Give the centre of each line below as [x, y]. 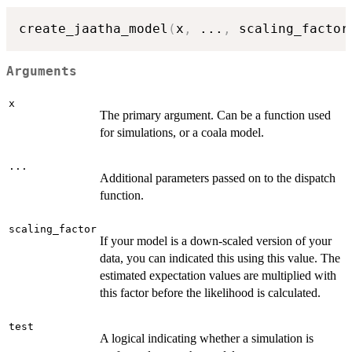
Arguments [42, 71]
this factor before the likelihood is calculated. [210, 293]
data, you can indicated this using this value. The [220, 258]
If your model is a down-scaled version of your [216, 241]
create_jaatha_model [93, 29]
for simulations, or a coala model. [182, 133]
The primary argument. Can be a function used [215, 115]
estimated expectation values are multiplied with [218, 276]
